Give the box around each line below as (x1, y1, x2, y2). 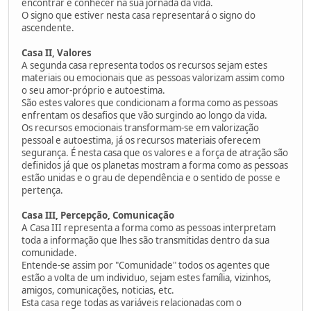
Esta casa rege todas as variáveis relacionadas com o (22, 296, 242, 309)
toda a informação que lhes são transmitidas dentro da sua (22, 233, 269, 246)
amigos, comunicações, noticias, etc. (22, 283, 176, 296)
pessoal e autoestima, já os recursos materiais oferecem (22, 133, 260, 146)
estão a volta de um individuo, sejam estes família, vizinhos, (22, 271, 271, 284)
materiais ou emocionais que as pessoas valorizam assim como (22, 71, 285, 84)
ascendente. (22, 21, 74, 34)
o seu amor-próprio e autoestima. (22, 83, 165, 96)
